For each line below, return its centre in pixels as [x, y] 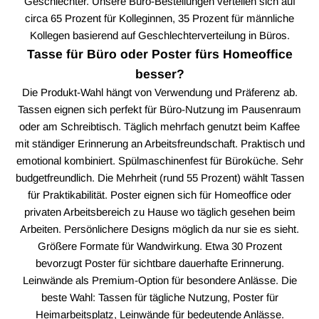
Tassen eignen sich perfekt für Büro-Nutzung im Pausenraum [159, 109]
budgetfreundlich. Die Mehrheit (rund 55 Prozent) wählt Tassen [159, 177]
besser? [159, 74]
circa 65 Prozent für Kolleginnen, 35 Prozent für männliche [159, 18]
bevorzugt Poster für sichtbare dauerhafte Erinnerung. [159, 263]
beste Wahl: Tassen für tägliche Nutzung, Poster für [159, 297]
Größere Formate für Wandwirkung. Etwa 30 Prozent [159, 246]
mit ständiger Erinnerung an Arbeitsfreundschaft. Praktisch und [159, 143]
